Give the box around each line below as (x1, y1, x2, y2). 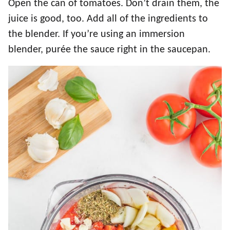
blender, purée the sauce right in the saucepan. (8, 45, 210, 55)
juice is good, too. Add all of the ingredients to (8, 14, 208, 25)
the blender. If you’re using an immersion (8, 29, 185, 40)
